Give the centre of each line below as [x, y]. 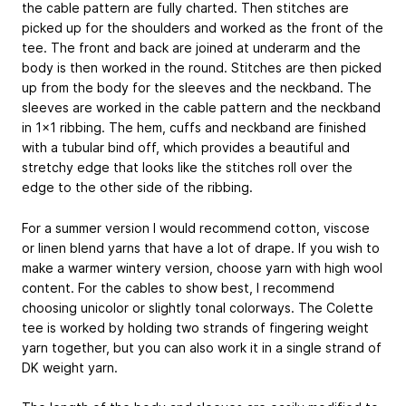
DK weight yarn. [70, 367]
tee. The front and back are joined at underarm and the [191, 47]
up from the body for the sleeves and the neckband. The [197, 87]
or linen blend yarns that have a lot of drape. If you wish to [201, 247]
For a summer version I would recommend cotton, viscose [196, 227]
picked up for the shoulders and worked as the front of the [203, 27]
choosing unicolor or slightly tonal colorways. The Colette [198, 307]
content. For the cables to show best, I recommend [178, 287]
